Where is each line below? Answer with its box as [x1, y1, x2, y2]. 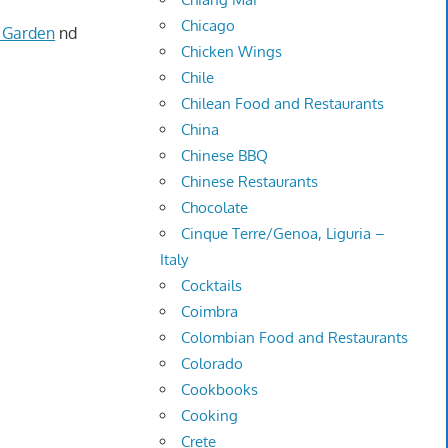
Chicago [181, 16, 236, 36]
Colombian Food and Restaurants [181, 328, 409, 348]
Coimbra [181, 302, 239, 322]
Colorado [181, 354, 244, 374]
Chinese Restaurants [181, 172, 319, 192]
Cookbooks [181, 380, 259, 400]
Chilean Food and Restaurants [181, 94, 385, 114]
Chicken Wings [181, 42, 283, 62]
